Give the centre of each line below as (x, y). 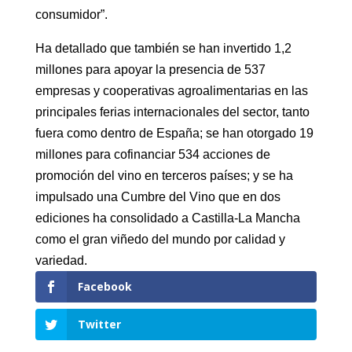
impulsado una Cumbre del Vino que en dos (158, 197)
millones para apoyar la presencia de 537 (150, 70)
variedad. (61, 261)
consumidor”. (71, 15)
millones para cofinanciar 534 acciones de (152, 155)
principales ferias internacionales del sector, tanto (172, 112)
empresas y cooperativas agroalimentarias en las (171, 91)
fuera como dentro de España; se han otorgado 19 (174, 134)
